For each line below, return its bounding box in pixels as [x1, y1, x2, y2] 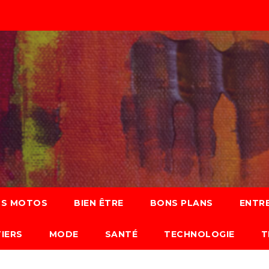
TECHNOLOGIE [164, 229, 235, 240]
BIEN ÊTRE [74, 198, 124, 208]
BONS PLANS [150, 198, 213, 208]
